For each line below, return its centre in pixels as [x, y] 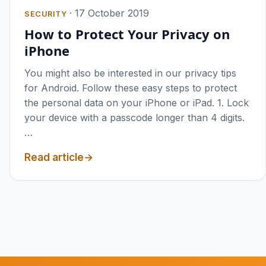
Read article [54, 158]
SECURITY [46, 14]
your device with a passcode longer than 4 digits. [134, 118]
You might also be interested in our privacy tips [130, 73]
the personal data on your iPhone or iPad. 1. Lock [137, 103]
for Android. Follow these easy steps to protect [131, 88]
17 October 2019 [112, 13]
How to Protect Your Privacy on [127, 34]
